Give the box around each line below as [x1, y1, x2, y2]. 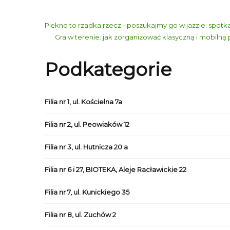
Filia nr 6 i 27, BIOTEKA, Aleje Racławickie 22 [45, 165, 186, 174]
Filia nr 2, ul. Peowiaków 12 [45, 120, 129, 128]
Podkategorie [45, 58, 171, 81]
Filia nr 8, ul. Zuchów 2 [45, 210, 116, 219]
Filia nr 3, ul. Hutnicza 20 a [45, 143, 128, 151]
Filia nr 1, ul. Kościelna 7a [45, 98, 122, 106]
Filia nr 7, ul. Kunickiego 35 [45, 188, 129, 196]
